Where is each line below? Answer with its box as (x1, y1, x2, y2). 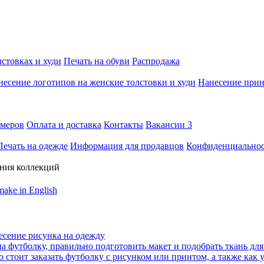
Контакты (104, 119, 143, 130)
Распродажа (132, 55, 180, 66)
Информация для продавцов (70, 140, 184, 151)
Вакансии (146, 119, 187, 130)
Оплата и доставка (27, 119, 101, 130)
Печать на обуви (64, 55, 130, 66)
